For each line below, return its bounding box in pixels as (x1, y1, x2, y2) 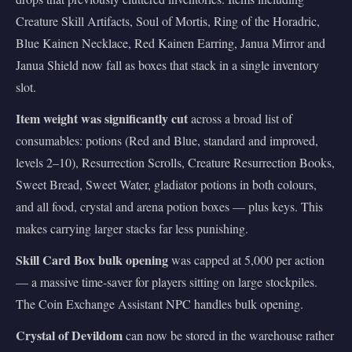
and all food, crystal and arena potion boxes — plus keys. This (16, 197, 323, 214)
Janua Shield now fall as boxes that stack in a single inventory (16, 56, 319, 73)
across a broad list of (188, 109, 292, 126)
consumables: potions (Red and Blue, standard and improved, (16, 131, 318, 148)
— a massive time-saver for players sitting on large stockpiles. (16, 273, 317, 290)
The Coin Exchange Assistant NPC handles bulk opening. (16, 295, 303, 312)
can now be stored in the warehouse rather (123, 326, 334, 343)
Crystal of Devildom (16, 325, 123, 344)
